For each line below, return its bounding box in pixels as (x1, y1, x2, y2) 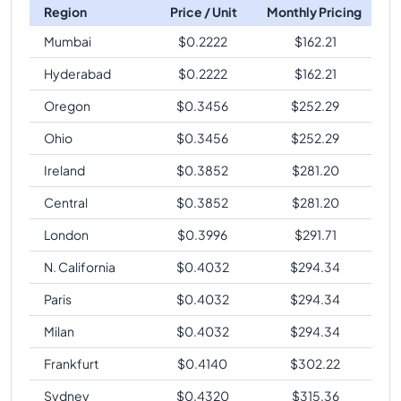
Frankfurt (44, 354, 98, 371)
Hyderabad (44, 64, 111, 81)
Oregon (44, 97, 90, 114)
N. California (44, 258, 115, 275)
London (44, 226, 89, 243)
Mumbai (44, 32, 91, 49)
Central (44, 193, 88, 210)
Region (44, 3, 87, 20)
